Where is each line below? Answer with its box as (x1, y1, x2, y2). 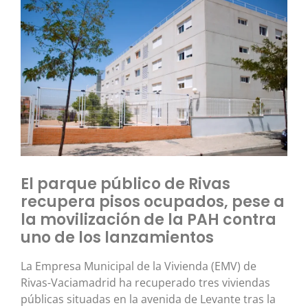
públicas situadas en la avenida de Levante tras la (21, 291, 276, 307)
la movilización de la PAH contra (21, 208, 276, 230)
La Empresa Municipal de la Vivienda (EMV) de (21, 258, 256, 274)
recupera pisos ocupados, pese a (21, 190, 285, 212)
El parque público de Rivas (21, 173, 230, 195)
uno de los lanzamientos (21, 226, 214, 248)
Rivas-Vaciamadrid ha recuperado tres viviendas (21, 274, 270, 290)
